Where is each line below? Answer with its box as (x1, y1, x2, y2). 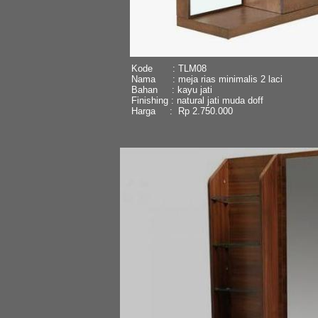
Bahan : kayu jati (131, 84, 212, 95)
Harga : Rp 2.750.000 (131, 105, 233, 116)
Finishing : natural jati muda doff (131, 94, 263, 106)
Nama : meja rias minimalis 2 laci (131, 73, 283, 84)
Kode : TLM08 (131, 62, 207, 74)
